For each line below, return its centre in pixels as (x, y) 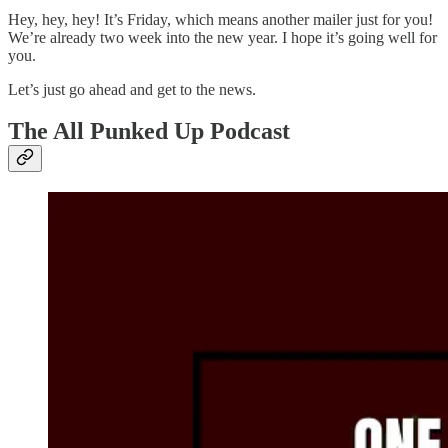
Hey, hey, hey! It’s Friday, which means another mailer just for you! (220, 19)
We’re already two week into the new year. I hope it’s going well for (222, 37)
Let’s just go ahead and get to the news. (132, 89)
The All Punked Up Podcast (149, 131)
